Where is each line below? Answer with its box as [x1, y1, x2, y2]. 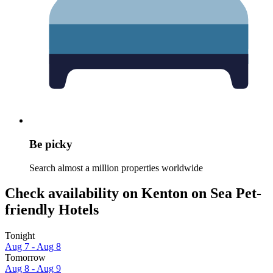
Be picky [29, 137, 73, 151]
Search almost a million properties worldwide [29, 162, 203, 173]
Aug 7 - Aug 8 [5, 241, 61, 252]
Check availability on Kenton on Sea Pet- [5, 185, 261, 202]
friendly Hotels [5, 202, 99, 218]
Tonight [5, 230, 35, 241]
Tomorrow [5, 252, 46, 263]
